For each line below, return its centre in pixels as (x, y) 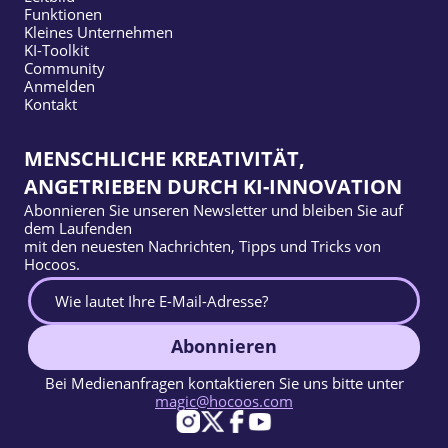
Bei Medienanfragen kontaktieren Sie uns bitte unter (224, 382)
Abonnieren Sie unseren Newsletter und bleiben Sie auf (213, 209)
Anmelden (59, 85)
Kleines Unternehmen (98, 31)
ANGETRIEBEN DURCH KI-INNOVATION (213, 186)
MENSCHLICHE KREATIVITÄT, (164, 158)
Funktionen (63, 13)
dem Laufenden (78, 227)
